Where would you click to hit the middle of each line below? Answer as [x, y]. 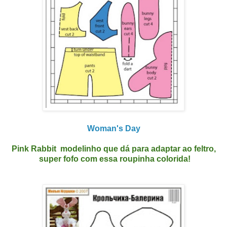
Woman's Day [113, 128]
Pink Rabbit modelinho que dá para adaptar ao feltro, [113, 148]
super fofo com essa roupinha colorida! [113, 159]
